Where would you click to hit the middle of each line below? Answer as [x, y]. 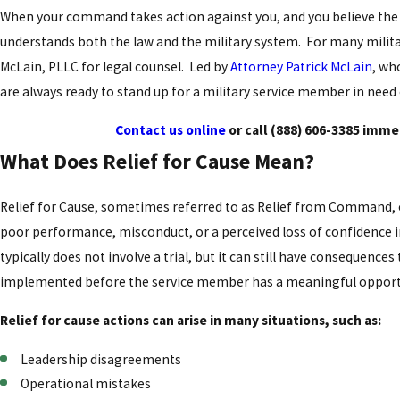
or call [248, 130]
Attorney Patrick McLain [301, 66]
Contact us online [170, 130]
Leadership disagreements [101, 359]
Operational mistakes [86, 383]
